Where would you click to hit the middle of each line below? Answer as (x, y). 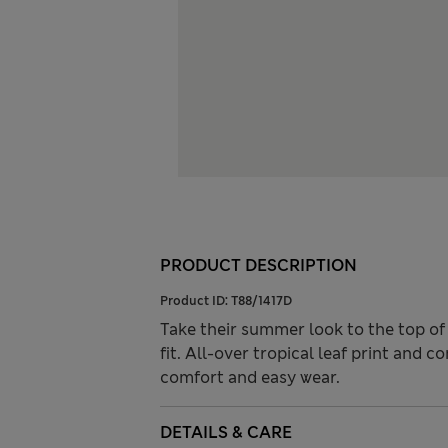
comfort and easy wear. (250, 378)
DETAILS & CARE (226, 433)
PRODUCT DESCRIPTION (258, 266)
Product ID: (195, 301)
